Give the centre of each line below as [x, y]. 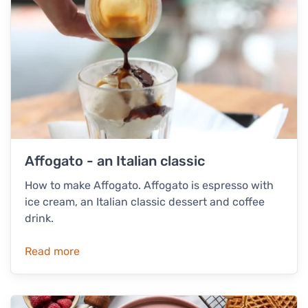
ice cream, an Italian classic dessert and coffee [145, 202]
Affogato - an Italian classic [115, 161]
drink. [39, 219]
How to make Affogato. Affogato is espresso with [149, 186]
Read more [52, 252]
